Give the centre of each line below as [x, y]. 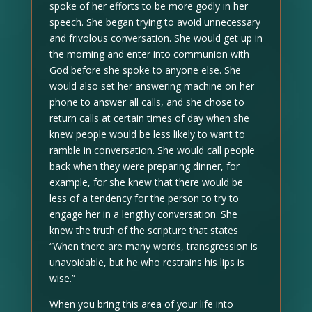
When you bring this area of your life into [141, 304]
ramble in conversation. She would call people [152, 150]
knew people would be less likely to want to [147, 134]
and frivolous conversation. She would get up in [156, 38]
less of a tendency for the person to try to [144, 198]
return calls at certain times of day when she [149, 118]
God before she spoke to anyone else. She [145, 70]
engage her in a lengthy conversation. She [143, 214]
